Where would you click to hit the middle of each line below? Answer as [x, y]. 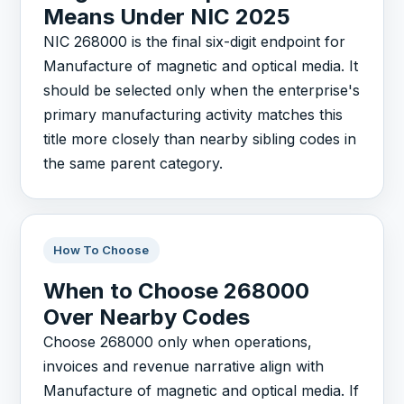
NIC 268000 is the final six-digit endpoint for [195, 42]
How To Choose [101, 250]
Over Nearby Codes [147, 317]
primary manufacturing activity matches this [193, 115]
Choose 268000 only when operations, [178, 341]
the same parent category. [133, 164]
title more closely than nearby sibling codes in [200, 139]
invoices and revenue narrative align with [184, 366]
